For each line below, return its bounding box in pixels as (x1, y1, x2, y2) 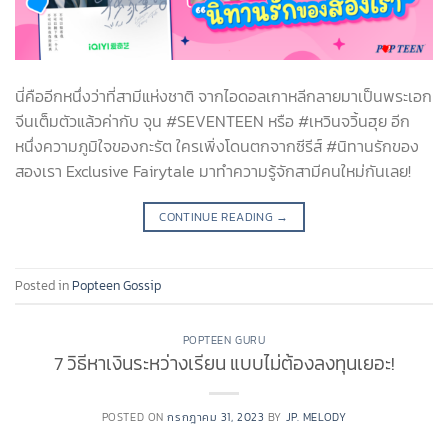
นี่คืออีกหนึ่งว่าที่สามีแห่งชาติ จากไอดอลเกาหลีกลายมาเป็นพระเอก (15, 84, 432, 109)
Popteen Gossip (72, 275, 161, 295)
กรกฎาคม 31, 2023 (167, 408, 265, 425)
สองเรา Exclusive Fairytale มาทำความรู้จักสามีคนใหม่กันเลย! (15, 159, 411, 184)
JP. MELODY (285, 408, 347, 425)
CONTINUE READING (159, 208, 277, 227)
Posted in (15, 275, 72, 295)
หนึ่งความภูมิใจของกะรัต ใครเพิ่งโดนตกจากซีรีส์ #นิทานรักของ (15, 134, 419, 159)
